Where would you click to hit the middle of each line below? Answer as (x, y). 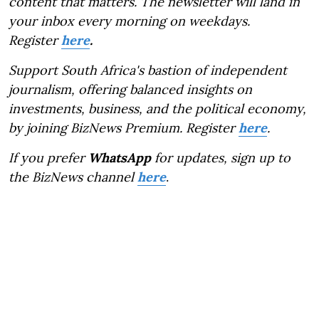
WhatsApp (120, 157)
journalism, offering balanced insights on (130, 89)
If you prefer (48, 157)
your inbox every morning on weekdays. (129, 21)
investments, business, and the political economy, (157, 108)
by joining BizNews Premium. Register (124, 127)
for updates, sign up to (221, 157)
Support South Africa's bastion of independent (148, 70)
